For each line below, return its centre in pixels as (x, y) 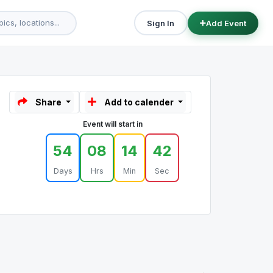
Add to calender (139, 102)
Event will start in (112, 124)
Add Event (226, 23)
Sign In (161, 23)
